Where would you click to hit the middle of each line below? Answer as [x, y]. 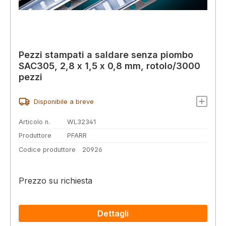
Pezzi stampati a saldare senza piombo [106, 54]
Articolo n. [34, 122]
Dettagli [113, 214]
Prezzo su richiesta [55, 181]
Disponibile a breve [64, 101]
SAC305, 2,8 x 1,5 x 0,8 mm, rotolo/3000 [109, 66]
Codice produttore [47, 150]
